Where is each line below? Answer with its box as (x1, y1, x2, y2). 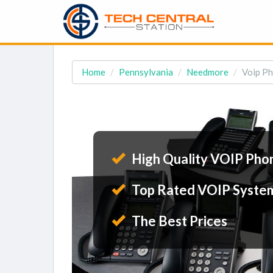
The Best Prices (129, 213, 227, 229)
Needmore (186, 66, 229, 77)
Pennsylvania (119, 66, 173, 77)
